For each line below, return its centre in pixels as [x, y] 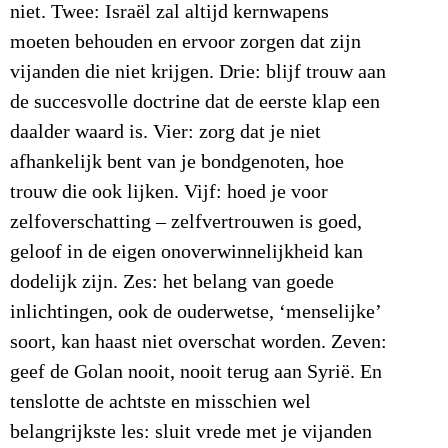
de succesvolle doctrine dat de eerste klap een [195, 102]
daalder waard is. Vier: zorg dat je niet [165, 132]
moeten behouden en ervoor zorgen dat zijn [185, 42]
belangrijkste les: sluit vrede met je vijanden [191, 432]
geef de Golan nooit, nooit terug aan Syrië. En [196, 372]
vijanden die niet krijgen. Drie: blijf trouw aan [198, 72]
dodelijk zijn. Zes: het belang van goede [172, 282]
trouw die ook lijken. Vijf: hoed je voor [169, 192]
